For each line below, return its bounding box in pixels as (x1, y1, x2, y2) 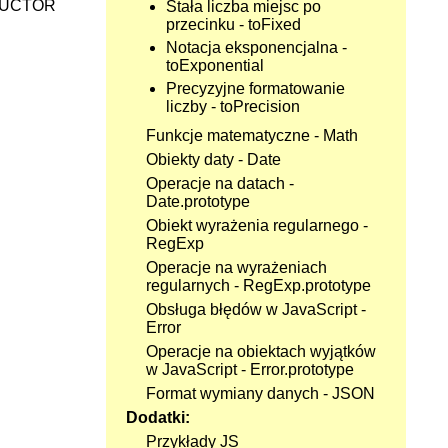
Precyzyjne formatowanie (166, 80, 345, 97)
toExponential (166, 57, 264, 74)
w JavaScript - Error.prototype (146, 361, 354, 378)
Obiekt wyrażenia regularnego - (146, 217, 368, 234)
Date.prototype (146, 193, 250, 210)
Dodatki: (126, 409, 190, 426)
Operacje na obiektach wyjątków (146, 343, 376, 360)
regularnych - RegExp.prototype (146, 277, 371, 294)
